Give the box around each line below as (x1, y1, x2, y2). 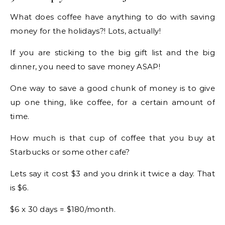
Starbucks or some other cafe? (10, 147, 130, 157)
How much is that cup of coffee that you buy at (10, 133, 215, 143)
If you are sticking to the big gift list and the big (10, 47, 215, 57)
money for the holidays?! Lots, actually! (10, 26, 161, 36)
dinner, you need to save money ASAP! (10, 61, 160, 71)
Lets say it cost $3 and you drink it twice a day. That (10, 168, 215, 178)
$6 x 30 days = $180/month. (10, 204, 116, 214)
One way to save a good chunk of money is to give (10, 83, 215, 93)
